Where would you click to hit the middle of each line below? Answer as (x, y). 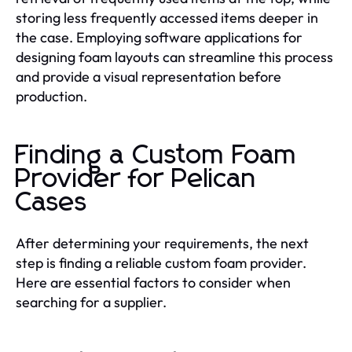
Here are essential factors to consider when (153, 282)
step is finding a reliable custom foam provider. (161, 262)
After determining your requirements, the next (162, 243)
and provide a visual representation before (148, 76)
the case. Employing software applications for (159, 37)
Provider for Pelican (136, 179)
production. (51, 96)
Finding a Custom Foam (156, 155)
